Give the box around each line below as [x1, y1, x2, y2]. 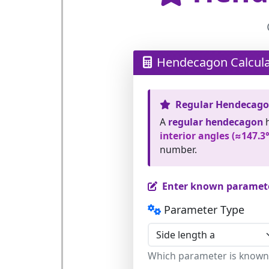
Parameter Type [163, 202, 244, 217]
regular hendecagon [168, 115, 263, 128]
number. [159, 143, 197, 156]
